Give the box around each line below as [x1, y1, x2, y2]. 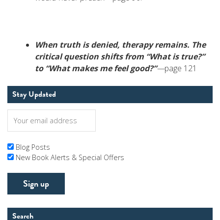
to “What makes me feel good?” [35, 63, 157, 74]
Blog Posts [16, 142, 50, 152]
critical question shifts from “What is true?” [35, 51, 205, 62]
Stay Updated [12, 88, 56, 100]
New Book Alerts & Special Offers [16, 152, 124, 162]
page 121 [165, 63, 197, 74]
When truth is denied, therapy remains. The [35, 39, 206, 50]
